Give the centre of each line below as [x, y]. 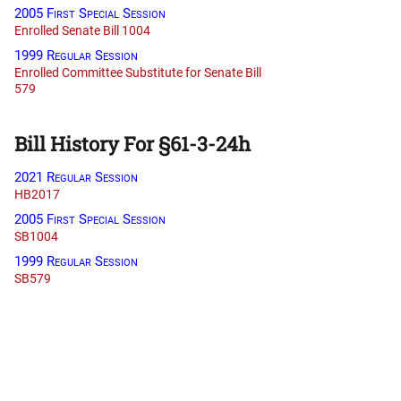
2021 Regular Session [76, 178]
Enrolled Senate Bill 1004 [82, 31]
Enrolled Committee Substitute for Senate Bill [138, 73]
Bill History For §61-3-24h [132, 144]
